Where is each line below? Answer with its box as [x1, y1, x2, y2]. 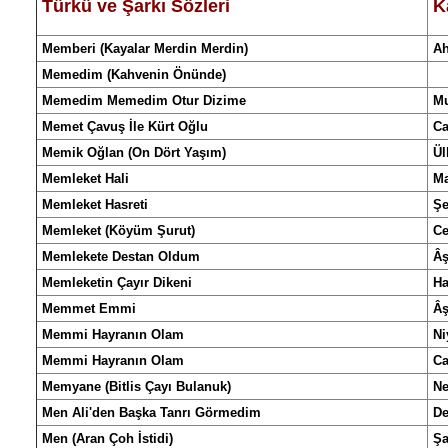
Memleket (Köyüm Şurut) [42, 223, 195, 238]
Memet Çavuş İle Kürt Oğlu [42, 119, 208, 134]
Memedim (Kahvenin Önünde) [42, 67, 226, 82]
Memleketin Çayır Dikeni [42, 275, 192, 290]
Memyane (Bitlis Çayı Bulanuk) [42, 379, 231, 394]
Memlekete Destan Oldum [42, 249, 200, 264]
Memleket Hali [42, 171, 129, 186]
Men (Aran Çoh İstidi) [42, 431, 173, 446]
